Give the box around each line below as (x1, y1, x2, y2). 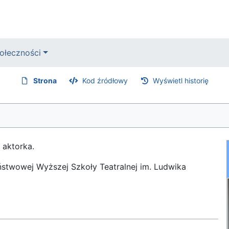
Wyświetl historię (153, 76, 209, 85)
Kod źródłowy (82, 76, 128, 85)
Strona (33, 76, 57, 85)
